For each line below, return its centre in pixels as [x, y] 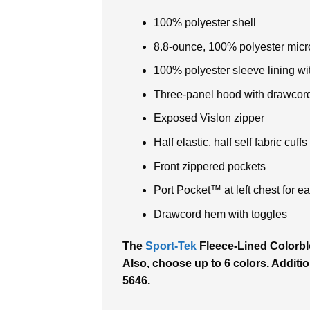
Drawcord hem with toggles [220, 214]
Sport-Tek [171, 246]
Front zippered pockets [209, 166]
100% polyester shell [204, 22]
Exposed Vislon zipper [209, 118]
